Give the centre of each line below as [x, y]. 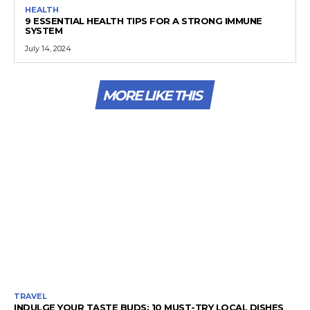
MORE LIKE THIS [152, 96]
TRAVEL [30, 296]
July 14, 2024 [48, 49]
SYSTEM [44, 31]
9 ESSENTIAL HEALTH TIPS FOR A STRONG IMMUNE [144, 21]
